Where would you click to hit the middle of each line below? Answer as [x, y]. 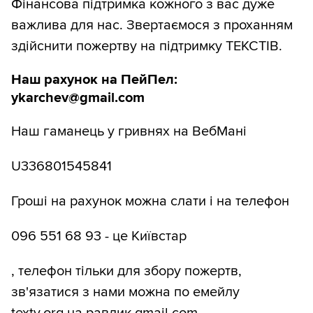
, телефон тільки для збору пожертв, [126, 271]
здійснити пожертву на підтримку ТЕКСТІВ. [147, 46]
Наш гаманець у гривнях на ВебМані [129, 132]
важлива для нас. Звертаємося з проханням [152, 26]
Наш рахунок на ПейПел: [94, 80]
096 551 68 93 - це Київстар [99, 236]
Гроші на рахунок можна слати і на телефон [150, 202]
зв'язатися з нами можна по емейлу [125, 292]
